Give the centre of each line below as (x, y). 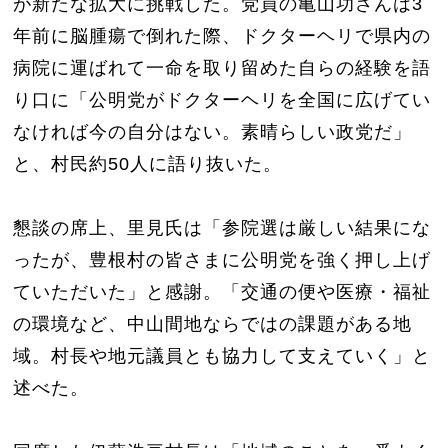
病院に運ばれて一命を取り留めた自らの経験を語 (222, 67)
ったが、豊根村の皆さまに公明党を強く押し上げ (222, 259)
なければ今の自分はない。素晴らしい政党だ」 (213, 131)
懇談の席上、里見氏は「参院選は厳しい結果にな (222, 227)
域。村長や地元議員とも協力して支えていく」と (222, 355)
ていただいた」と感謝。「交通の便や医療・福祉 (222, 291)
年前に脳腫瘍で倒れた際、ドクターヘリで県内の (222, 35)
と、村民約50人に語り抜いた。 (148, 163)
